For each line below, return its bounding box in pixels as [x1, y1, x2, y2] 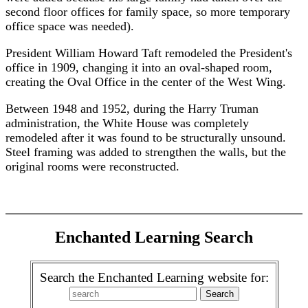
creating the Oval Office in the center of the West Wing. [5, 75, 286, 89]
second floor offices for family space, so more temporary [5, 5, 290, 19]
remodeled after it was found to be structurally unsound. [5, 131, 286, 144]
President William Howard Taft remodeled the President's [5, 46, 292, 60]
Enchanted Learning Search [55, 228, 253, 246]
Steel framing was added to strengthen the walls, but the [5, 145, 286, 159]
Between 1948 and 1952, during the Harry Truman [5, 102, 258, 115]
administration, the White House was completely [5, 116, 249, 130]
